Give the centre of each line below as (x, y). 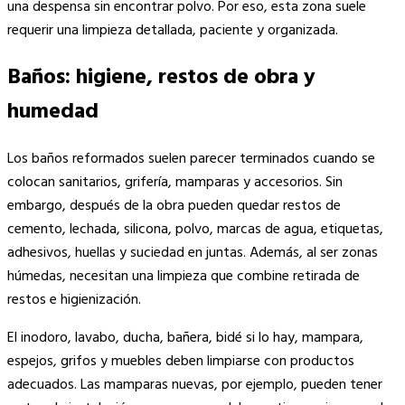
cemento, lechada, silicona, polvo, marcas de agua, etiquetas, (195, 230)
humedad (53, 113)
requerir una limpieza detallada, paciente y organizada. (173, 31)
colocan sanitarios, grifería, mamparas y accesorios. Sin (175, 183)
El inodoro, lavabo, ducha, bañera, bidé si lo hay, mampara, (185, 339)
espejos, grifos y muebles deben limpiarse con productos (181, 362)
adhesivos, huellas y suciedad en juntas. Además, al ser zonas (193, 254)
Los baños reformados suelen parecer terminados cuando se (191, 160)
